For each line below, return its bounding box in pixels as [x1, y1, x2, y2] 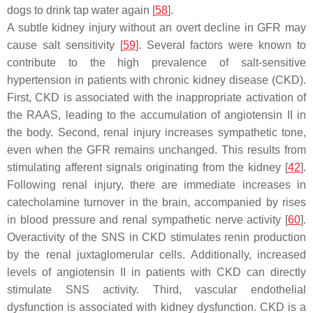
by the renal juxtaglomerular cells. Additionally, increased [7, 249, 306, 261]
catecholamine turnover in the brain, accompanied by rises [7, 196, 306, 208]
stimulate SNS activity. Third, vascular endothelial [7, 284, 306, 296]
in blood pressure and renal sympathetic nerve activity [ [7, 214, 288, 226]
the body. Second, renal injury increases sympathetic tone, [7, 126, 306, 138]
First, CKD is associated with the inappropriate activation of [7, 92, 306, 103]
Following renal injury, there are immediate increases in [7, 179, 306, 191]
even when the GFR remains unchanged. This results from [7, 144, 306, 156]
